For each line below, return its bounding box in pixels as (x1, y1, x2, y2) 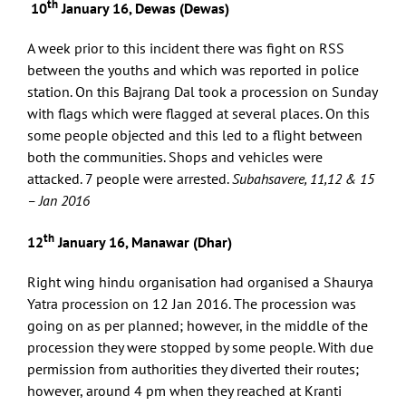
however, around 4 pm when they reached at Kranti (27, 382, 342, 401)
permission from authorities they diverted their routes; (27, 360, 359, 379)
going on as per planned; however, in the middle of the (27, 316, 368, 335)
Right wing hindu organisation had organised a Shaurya (27, 273, 373, 292)
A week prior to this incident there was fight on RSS (27, 38, 344, 57)
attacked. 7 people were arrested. (27, 169, 232, 188)
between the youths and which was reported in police (27, 60, 359, 79)
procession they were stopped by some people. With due (27, 338, 373, 357)
